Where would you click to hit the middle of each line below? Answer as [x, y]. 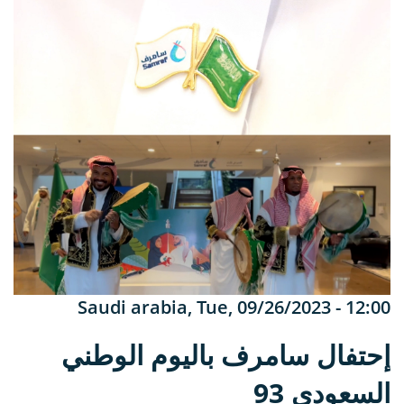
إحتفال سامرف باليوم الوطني [226, 355]
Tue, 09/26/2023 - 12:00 [294, 308]
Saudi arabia [133, 308]
